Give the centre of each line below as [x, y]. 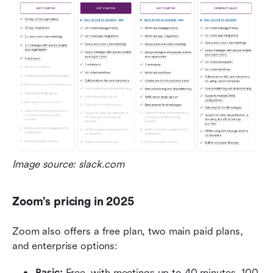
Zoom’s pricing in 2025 [73, 202]
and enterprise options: [65, 246]
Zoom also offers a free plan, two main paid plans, [128, 232]
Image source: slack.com [69, 165]
